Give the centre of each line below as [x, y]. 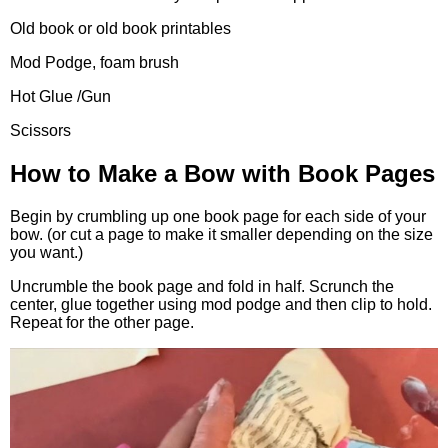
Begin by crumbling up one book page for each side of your [218, 216]
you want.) [46, 252]
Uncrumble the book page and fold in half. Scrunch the [202, 286]
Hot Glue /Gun [60, 96]
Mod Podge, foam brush [94, 62]
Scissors [40, 130]
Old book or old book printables [120, 28]
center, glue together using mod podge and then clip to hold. [221, 304]
